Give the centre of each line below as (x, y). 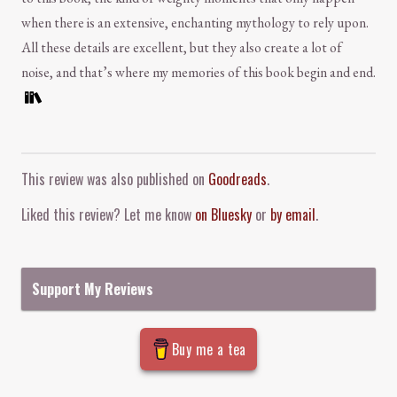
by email (293, 215)
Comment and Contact (81, 164)
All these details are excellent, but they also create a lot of (182, 48)
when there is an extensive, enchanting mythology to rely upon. (195, 23)
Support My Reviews (93, 289)
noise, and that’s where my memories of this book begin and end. (198, 73)
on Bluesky (223, 215)
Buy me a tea (209, 350)
